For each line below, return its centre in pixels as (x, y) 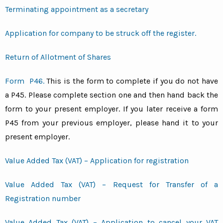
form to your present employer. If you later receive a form (111, 109)
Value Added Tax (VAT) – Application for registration (97, 161)
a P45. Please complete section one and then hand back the (111, 95)
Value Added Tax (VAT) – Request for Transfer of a (111, 185)
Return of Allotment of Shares (58, 57)
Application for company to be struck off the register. (101, 33)
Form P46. (25, 81)
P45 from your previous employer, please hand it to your (111, 123)
